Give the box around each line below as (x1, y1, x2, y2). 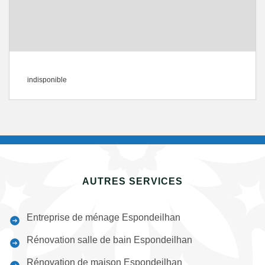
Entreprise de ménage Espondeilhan (27, 212, 180, 222)
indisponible (27, 76, 67, 84)
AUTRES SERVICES (82, 176, 183, 186)
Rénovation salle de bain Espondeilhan (27, 235, 192, 245)
